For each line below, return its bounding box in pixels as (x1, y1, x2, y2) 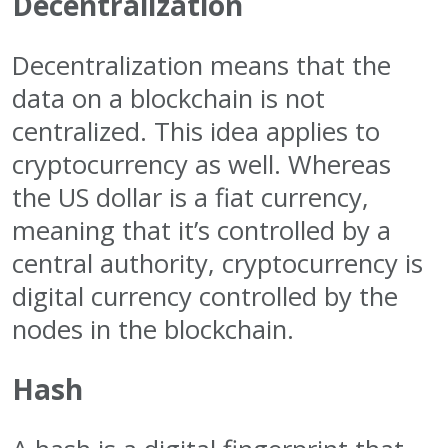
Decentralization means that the (12, 47, 391, 83)
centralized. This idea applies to (12, 113, 380, 149)
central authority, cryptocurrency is (12, 245, 423, 281)
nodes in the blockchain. (12, 311, 294, 347)
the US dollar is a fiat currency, (12, 179, 369, 215)
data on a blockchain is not (12, 80, 325, 116)
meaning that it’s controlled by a (12, 212, 391, 248)
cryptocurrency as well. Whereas (12, 146, 391, 182)
